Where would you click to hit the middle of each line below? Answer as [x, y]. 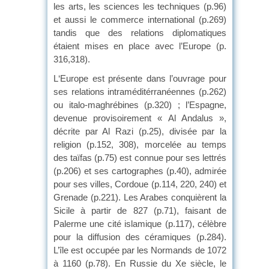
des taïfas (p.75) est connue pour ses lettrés [140, 157]
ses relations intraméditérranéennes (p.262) [140, 91]
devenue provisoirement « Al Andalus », [140, 118]
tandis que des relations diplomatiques [140, 32]
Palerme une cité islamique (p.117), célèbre [140, 223]
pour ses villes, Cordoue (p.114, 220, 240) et [140, 184]
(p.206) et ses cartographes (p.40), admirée [140, 171]
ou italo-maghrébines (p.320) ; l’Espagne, [140, 104]
